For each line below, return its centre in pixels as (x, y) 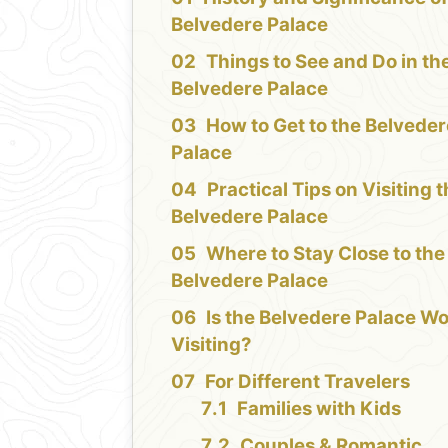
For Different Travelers (308, 381)
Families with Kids (319, 408)
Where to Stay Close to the (326, 253)
